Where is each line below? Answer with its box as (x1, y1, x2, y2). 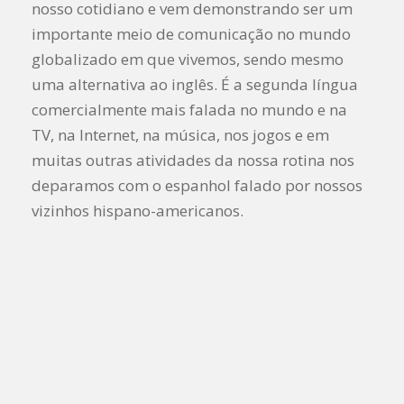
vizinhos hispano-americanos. (32, 199, 243, 221)
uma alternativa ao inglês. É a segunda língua (32, 73, 358, 95)
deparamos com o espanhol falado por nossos (32, 174, 363, 196)
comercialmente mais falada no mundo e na (32, 98, 347, 120)
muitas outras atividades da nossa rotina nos (32, 149, 354, 170)
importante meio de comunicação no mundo (32, 23, 351, 44)
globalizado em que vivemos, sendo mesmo (32, 48, 344, 69)
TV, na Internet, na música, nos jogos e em (32, 124, 329, 145)
